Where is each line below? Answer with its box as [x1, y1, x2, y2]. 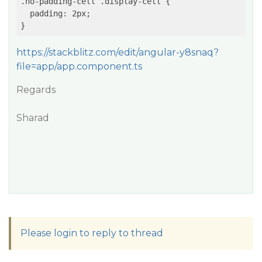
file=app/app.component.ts [16, 61, 142, 72]
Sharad [16, 112, 49, 123]
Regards [16, 84, 56, 95]
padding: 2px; [20, 9, 91, 18]
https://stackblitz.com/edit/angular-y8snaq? [16, 47, 219, 58]
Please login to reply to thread [20, 227, 163, 239]
